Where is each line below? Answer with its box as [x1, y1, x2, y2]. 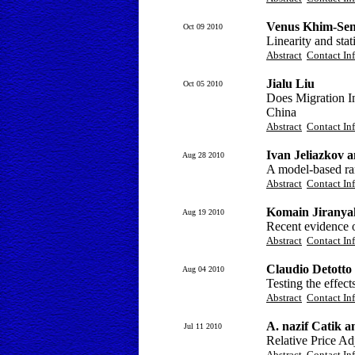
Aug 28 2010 [181, 151, 224, 159]
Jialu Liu [266, 77, 315, 90]
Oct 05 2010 [183, 79, 223, 88]
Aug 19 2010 [181, 208, 224, 216]
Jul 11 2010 [184, 322, 222, 330]
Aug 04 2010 [181, 265, 224, 273]
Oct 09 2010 [183, 22, 223, 31]
